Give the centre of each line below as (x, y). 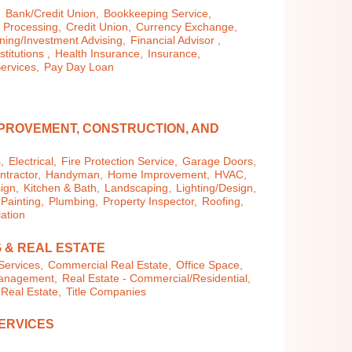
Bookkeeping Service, (158, 13)
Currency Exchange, (187, 27)
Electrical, (33, 162)
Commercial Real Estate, (110, 266)
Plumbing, (74, 202)
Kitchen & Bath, (62, 189)
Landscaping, (138, 189)
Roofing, (223, 202)
